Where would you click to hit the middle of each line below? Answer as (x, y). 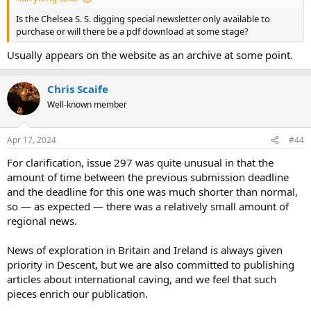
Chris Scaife (78, 89)
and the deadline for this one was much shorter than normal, (152, 192)
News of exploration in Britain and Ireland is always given (145, 250)
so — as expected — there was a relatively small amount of (148, 207)
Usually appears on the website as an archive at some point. (150, 54)
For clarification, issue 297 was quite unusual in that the (140, 163)
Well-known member (87, 104)
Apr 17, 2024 (32, 140)
